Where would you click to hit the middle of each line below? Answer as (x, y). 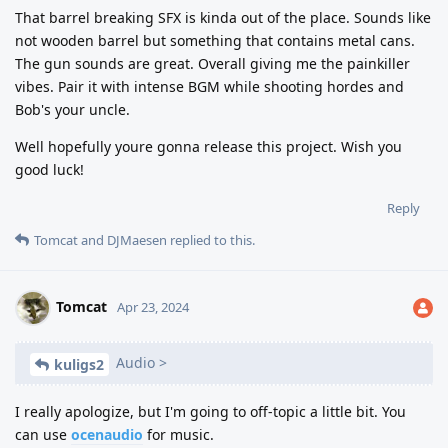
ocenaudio (107, 434)
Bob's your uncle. (72, 109)
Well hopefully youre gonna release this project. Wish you (208, 146)
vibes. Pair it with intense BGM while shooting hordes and (209, 86)
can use (43, 434)
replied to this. (211, 239)
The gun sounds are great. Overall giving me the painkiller (212, 63)
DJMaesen (137, 239)
